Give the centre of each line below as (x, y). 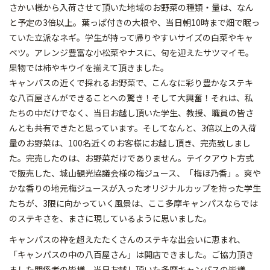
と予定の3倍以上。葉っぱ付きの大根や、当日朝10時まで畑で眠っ (134, 22)
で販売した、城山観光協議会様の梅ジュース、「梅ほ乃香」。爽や (135, 173)
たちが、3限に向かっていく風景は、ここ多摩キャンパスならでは (133, 203)
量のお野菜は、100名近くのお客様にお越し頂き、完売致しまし (130, 143)
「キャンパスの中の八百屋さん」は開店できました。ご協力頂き (131, 254)
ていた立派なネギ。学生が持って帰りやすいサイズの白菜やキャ (131, 37)
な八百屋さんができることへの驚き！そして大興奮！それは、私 (131, 98)
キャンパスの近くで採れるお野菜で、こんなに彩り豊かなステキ (131, 83)
